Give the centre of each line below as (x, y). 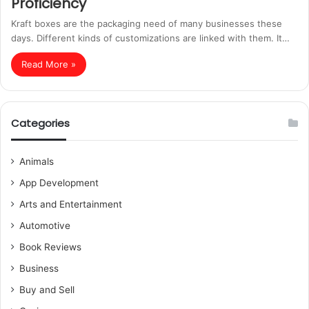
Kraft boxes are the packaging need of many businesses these (147, 23)
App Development (59, 183)
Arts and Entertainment (71, 204)
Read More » (49, 64)
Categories (40, 123)
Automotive (45, 226)
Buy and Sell (47, 290)
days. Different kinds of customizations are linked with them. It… (150, 38)
